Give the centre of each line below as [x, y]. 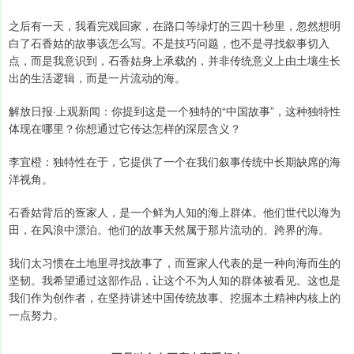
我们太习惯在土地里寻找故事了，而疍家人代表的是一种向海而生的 [175, 263]
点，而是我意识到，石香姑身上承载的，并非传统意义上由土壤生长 [175, 60]
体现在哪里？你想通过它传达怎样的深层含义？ [125, 128]
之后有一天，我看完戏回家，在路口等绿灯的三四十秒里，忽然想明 [175, 26]
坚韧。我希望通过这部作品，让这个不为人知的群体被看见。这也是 [175, 280]
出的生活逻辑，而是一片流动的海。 [97, 78]
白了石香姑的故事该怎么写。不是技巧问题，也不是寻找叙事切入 [169, 43]
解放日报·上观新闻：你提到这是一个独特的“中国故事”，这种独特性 [175, 111]
